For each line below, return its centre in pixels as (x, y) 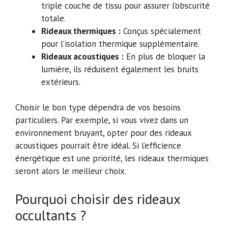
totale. (53, 18)
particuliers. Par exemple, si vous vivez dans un (102, 120)
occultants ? (51, 215)
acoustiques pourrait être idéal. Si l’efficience (98, 146)
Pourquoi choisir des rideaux (98, 199)
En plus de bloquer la (164, 56)
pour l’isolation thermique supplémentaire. (120, 44)
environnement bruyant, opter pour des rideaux (103, 133)
